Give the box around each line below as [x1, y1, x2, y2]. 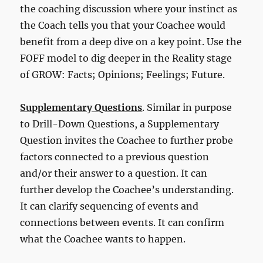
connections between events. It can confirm [20, 216, 225, 228]
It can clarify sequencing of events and [20, 200, 199, 212]
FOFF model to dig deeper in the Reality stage [20, 52, 232, 64]
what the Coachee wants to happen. [20, 232, 186, 245]
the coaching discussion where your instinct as [20, 2, 238, 15]
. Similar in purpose [142, 101, 232, 113]
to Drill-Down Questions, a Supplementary [20, 117, 220, 130]
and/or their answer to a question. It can [20, 167, 208, 179]
